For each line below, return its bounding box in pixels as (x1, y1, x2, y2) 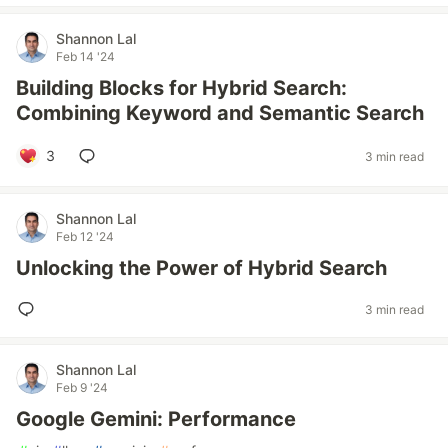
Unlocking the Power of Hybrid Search (16, 256, 387, 280)
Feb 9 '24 (56, 380, 108, 395)
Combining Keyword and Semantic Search (16, 101, 424, 125)
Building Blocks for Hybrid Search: (16, 76, 347, 100)
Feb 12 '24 (56, 229, 114, 244)
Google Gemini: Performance (16, 407, 296, 431)
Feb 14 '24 (56, 49, 115, 64)
